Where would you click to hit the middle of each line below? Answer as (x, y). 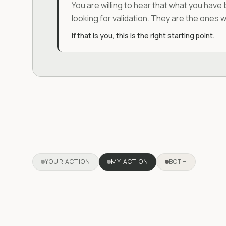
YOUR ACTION (68, 162)
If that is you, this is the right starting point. (143, 35)
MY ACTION (130, 162)
